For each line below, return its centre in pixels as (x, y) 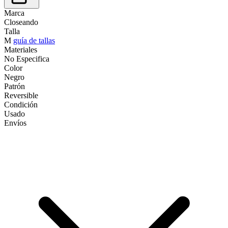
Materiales (21, 49)
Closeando (21, 22)
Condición (21, 104)
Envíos (15, 123)
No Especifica (27, 59)
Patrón (15, 86)
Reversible (21, 95)
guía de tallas (34, 40)
